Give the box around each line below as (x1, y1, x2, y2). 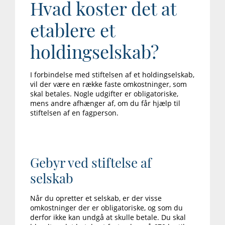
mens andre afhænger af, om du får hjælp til (30, 98, 180, 108)
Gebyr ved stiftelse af (30, 154, 152, 172)
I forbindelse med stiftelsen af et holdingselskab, (30, 70, 194, 80)
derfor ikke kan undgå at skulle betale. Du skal (30, 212, 186, 222)
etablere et (30, 18, 115, 42)
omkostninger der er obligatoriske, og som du (30, 203, 183, 213)
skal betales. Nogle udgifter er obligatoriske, (30, 89, 178, 99)
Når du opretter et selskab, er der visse (30, 193, 162, 203)
